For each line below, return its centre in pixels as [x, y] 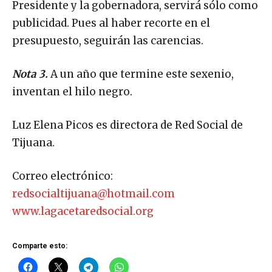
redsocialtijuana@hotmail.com [93, 194]
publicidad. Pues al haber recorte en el [111, 23]
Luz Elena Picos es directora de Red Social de [127, 125]
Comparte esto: [40, 246]
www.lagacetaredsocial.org [83, 212]
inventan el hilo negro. [72, 92]
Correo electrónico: [63, 176]
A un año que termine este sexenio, [142, 74]
